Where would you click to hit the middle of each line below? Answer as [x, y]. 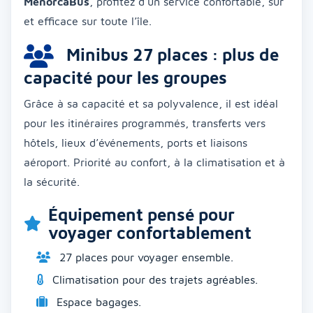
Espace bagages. [97, 302]
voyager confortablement [150, 233]
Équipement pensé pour [141, 215]
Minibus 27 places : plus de [170, 55]
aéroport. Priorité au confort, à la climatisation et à [154, 162]
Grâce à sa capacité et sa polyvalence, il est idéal [151, 104]
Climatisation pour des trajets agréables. [153, 280]
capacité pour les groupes [125, 78]
